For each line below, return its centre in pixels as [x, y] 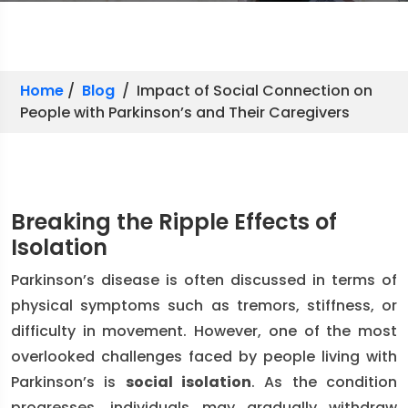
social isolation [189, 382]
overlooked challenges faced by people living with [204, 357]
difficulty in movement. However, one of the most [204, 331]
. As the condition [325, 382]
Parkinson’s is [68, 382]
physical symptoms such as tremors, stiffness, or [204, 306]
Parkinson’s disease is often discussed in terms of [204, 280]
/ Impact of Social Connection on [244, 91]
